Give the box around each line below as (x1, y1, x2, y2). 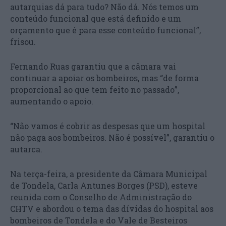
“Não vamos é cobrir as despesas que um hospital (10, 120, 205, 131)
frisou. (10, 36, 36, 47)
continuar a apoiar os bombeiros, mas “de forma (10, 72, 199, 83)
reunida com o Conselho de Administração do (10, 191, 192, 202)
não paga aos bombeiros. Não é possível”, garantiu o (10, 132, 214, 143)
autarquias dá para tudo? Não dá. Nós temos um (10, 1, 199, 12)
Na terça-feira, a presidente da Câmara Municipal (10, 168, 207, 179)
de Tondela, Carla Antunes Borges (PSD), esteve (10, 180, 198, 191)
